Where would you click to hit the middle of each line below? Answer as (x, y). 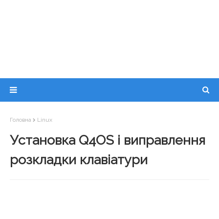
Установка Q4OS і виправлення (108, 140)
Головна (21, 120)
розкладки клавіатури (79, 160)
